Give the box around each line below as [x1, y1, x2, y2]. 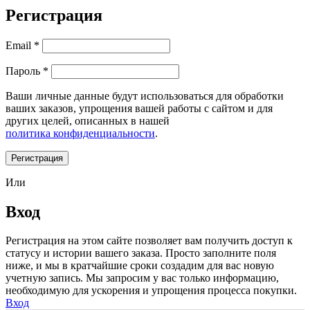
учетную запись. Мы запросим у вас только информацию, [6, 272, 279, 284]
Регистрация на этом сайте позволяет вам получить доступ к [6, 235, 293, 247]
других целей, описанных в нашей [6, 114, 170, 127]
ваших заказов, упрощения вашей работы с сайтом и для [6, 102, 273, 114]
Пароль [6, 64, 43, 77]
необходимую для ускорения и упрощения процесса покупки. [6, 284, 297, 297]
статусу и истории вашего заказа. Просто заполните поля [6, 247, 276, 259]
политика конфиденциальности [6, 127, 155, 139]
